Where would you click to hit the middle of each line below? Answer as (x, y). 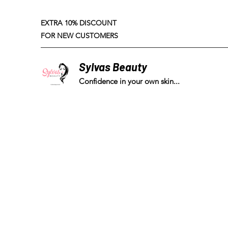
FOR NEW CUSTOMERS (79, 36)
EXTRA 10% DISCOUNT (79, 23)
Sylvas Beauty (113, 67)
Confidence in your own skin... (129, 81)
